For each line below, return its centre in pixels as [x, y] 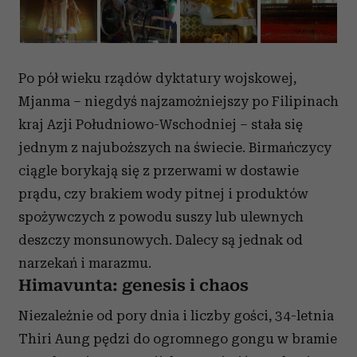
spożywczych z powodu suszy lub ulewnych [161, 217]
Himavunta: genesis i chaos [133, 285]
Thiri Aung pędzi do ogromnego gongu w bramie [178, 339]
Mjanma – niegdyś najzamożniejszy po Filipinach [178, 101]
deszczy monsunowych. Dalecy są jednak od [161, 240]
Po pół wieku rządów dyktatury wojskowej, [157, 78]
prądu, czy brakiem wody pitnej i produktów [163, 194]
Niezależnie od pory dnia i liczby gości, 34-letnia [176, 316]
